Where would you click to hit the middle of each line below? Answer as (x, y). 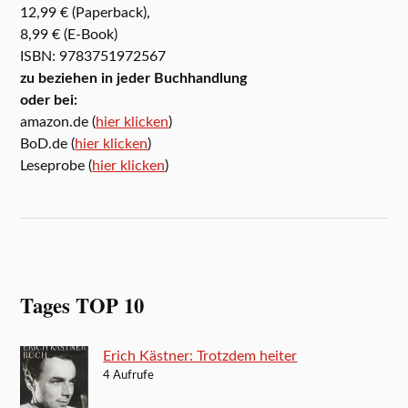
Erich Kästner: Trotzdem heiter (200, 356)
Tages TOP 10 (82, 305)
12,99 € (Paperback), (86, 13)
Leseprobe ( (56, 166)
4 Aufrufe (129, 375)
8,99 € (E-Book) (69, 35)
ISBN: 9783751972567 (93, 57)
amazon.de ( (58, 122)
